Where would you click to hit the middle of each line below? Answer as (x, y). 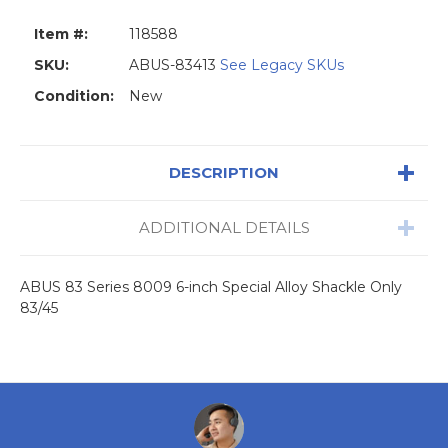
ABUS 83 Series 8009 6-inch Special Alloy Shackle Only (211, 286)
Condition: (74, 95)
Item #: (61, 33)
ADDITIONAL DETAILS (224, 227)
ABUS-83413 (174, 64)
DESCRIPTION (224, 172)
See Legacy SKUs (282, 64)
